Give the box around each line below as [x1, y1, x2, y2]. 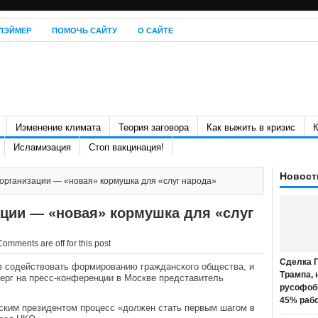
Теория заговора [119, 122, 189, 133]
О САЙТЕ [138, 26, 173, 35]
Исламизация [13, 142, 71, 153]
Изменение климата [16, 122, 101, 133]
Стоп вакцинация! [89, 142, 164, 153]
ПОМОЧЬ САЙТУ [52, 26, 117, 35]
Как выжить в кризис [207, 122, 295, 133]
